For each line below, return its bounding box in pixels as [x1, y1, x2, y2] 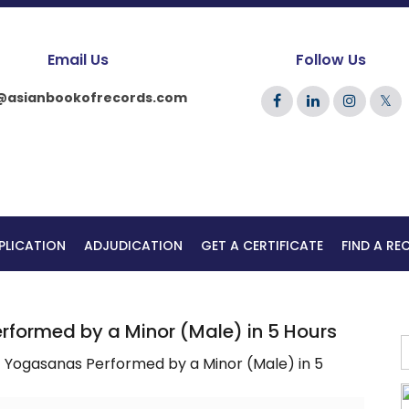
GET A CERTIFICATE [201, 236, 323, 255]
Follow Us [296, 49, 367, 70]
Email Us [47, 49, 109, 70]
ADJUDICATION [84, 236, 183, 255]
